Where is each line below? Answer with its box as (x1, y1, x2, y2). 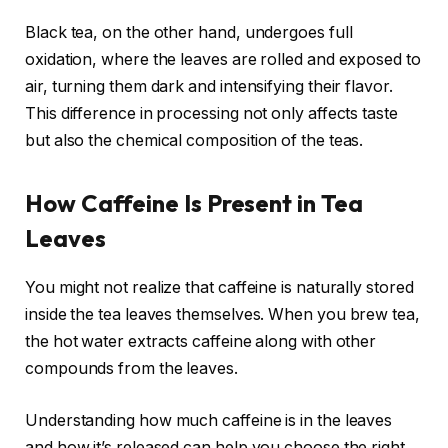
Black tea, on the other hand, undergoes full (25, 22, 353, 42)
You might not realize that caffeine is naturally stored (25, 277, 414, 297)
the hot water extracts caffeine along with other (25, 331, 377, 351)
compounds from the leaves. (25, 358, 238, 378)
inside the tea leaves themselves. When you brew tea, (25, 304, 420, 324)
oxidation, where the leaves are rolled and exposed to (25, 49, 421, 69)
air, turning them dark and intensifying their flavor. (25, 76, 393, 96)
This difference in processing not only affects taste (25, 103, 398, 123)
